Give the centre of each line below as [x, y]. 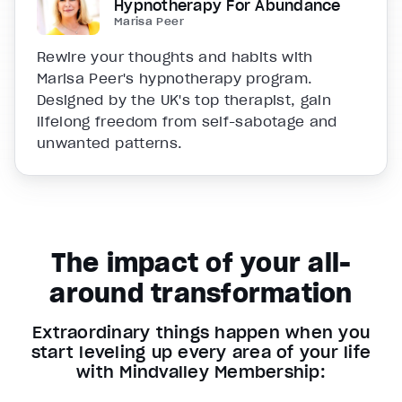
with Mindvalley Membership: [201, 372]
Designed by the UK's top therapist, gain [184, 100]
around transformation [201, 294]
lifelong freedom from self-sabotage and [187, 122]
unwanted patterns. [110, 143]
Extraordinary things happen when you [201, 333]
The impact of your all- [201, 263]
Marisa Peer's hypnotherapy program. [175, 79]
